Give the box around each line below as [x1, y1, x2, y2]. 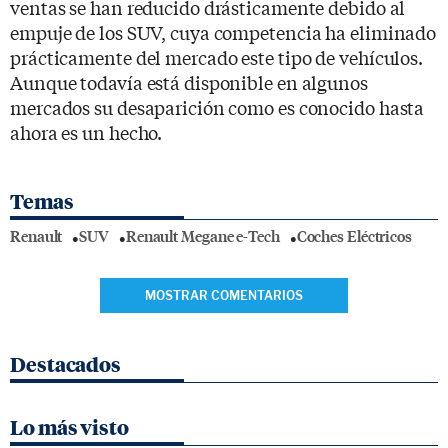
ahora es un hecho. [10, 118, 163, 145]
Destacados [10, 352, 121, 377]
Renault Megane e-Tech [125, 225, 280, 247]
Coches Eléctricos [296, 225, 412, 247]
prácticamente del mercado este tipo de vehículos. [10, 43, 424, 70]
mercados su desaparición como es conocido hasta [10, 93, 425, 120]
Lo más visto [10, 415, 129, 440]
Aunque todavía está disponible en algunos [10, 68, 368, 95]
